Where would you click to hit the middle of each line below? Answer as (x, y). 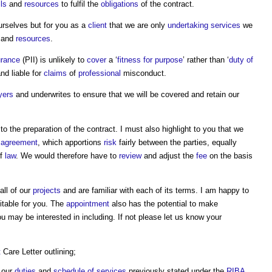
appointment (88, 204)
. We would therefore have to (67, 156)
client (97, 25)
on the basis (230, 156)
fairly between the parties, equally (177, 142)
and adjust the (169, 156)
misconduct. (144, 73)
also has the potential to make (164, 204)
